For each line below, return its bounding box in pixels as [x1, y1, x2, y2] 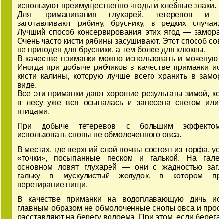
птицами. [17, 107, 50, 116]
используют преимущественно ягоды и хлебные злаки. [17, 1, 216, 10]
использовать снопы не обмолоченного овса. [17, 131, 181, 139]
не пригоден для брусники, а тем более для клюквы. [17, 45, 206, 54]
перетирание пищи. [17, 180, 88, 189]
